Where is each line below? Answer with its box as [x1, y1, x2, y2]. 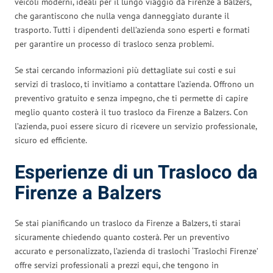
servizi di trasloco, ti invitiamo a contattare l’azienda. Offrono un [15, 78, 254, 90]
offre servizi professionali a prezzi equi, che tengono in [15, 259, 219, 271]
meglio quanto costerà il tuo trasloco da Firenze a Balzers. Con [15, 106, 248, 118]
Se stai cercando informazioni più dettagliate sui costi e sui [15, 64, 236, 76]
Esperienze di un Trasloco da [15, 158, 258, 186]
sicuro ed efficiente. [15, 134, 87, 146]
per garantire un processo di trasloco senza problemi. [15, 38, 214, 49]
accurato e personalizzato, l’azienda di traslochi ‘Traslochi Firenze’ [15, 245, 258, 257]
